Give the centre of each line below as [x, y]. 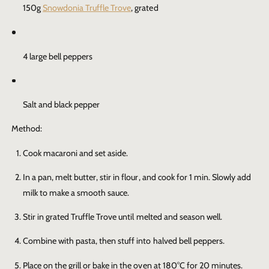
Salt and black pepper [62, 105]
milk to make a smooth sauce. [76, 192]
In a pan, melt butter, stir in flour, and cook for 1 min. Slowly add [137, 177]
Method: [27, 129]
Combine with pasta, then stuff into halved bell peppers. [124, 241]
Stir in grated [47, 217]
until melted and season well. [169, 217]
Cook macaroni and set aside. [76, 153]
